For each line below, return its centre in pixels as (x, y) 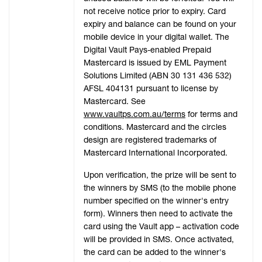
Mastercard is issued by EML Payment (155, 63)
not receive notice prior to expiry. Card (155, 11)
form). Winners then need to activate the (158, 214)
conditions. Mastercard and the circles (155, 127)
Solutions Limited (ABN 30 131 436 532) (158, 76)
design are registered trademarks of (150, 140)
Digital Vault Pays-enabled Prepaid (147, 50)
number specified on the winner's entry (156, 201)
